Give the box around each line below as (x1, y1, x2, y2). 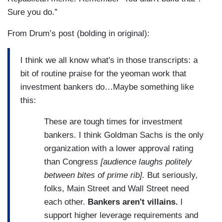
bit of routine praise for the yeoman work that (20, 68, 186, 78)
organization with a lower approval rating (44, 143, 193, 153)
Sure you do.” (7, 7, 57, 17)
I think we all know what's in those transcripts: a (20, 55, 198, 65)
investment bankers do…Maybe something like (20, 82, 194, 92)
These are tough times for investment (44, 116, 182, 126)
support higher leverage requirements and (44, 210, 198, 220)
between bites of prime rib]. (44, 170, 145, 180)
